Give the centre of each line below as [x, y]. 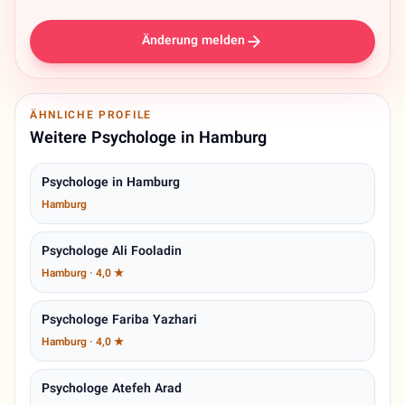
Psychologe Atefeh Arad [112, 390]
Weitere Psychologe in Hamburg [148, 140]
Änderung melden [193, 42]
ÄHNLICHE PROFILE [91, 116]
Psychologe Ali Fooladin [112, 253]
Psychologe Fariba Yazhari [119, 321]
